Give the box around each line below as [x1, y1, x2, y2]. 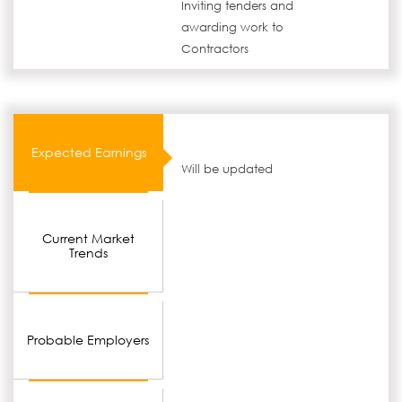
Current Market [41, 230, 135, 247]
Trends [68, 244, 108, 261]
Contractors [181, 41, 249, 57]
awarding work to [181, 20, 284, 35]
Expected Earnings [31, 144, 146, 161]
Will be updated [181, 162, 274, 177]
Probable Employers [27, 331, 150, 348]
